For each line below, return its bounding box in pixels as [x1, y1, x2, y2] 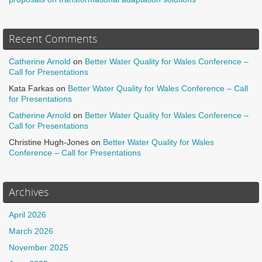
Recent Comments [9, 31, 97, 46]
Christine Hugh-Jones [9, 137, 89, 147]
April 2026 [9, 210, 46, 219]
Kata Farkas [9, 84, 54, 93]
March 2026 [9, 226, 53, 236]
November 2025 [9, 243, 68, 252]
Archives [9, 184, 49, 199]
